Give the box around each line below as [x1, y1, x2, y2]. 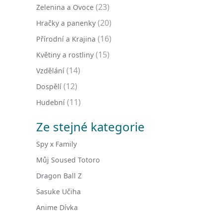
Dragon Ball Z [36, 171, 82, 180]
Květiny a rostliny [36, 50, 94, 59]
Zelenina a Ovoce [36, 2, 94, 12]
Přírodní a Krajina [36, 34, 96, 44]
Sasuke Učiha [36, 187, 81, 196]
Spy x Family [36, 139, 77, 149]
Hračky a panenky [36, 18, 96, 28]
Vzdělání [36, 66, 64, 75]
